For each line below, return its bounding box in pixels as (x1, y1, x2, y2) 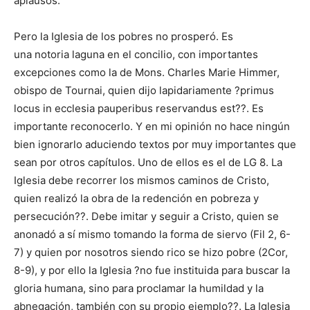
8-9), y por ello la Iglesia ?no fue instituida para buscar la (14, 264, 290, 277)
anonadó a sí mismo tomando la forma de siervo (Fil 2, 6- (14, 228, 291, 241)
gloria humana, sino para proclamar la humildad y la (14, 282, 264, 295)
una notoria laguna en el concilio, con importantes (14, 48, 258, 62)
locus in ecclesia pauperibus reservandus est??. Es (14, 102, 264, 116)
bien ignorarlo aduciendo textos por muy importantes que (14, 138, 296, 152)
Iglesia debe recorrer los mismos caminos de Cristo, (14, 174, 269, 188)
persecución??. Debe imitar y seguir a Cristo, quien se (14, 210, 279, 224)
